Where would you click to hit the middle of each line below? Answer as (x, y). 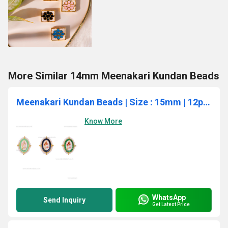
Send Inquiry (64, 200)
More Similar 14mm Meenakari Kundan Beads (114, 76)
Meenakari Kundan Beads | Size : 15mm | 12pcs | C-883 (207, 102)
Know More (103, 121)
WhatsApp (169, 197)
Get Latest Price (171, 204)
